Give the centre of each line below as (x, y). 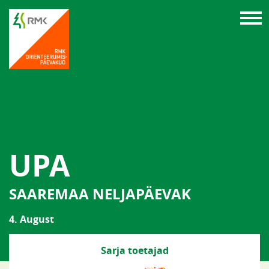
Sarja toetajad (134, 250)
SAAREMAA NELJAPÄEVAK (100, 194)
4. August (32, 219)
